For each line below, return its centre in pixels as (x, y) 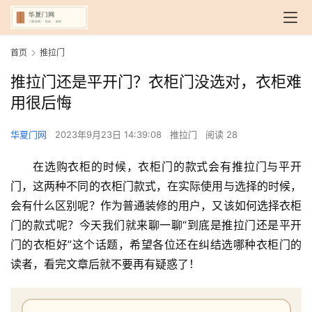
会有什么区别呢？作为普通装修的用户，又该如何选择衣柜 (156, 206)
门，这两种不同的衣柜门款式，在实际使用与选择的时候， (156, 186)
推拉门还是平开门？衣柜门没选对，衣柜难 (156, 82)
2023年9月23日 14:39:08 (110, 135)
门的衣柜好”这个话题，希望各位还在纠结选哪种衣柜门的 (156, 245)
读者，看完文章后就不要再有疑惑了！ (105, 264)
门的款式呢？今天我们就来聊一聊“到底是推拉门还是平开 (156, 225)
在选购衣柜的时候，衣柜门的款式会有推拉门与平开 (167, 167)
